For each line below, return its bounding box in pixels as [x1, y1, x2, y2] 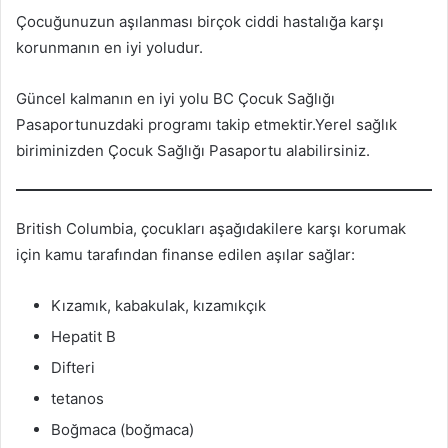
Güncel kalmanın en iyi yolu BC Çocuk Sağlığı [16, 89, 335, 108]
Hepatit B [51, 326, 116, 346]
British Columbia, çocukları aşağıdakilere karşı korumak [16, 218, 406, 238]
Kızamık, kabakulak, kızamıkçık [51, 295, 266, 315]
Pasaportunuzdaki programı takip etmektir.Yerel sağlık [16, 115, 397, 134]
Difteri [51, 357, 95, 377]
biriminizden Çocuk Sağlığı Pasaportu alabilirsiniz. [16, 141, 370, 160]
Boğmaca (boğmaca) [51, 419, 194, 439]
